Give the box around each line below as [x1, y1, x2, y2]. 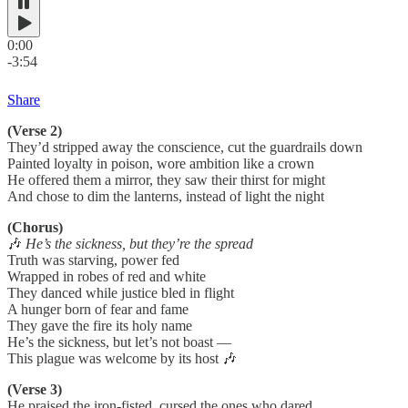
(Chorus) [7, 219, 63, 235]
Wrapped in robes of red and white [7, 268, 206, 284]
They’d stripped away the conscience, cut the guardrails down [7, 138, 362, 155]
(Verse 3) [7, 381, 62, 397]
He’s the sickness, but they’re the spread [25, 235, 253, 251]
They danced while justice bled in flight [7, 284, 234, 301]
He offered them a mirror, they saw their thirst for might [7, 171, 325, 188]
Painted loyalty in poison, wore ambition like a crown [7, 155, 314, 171]
